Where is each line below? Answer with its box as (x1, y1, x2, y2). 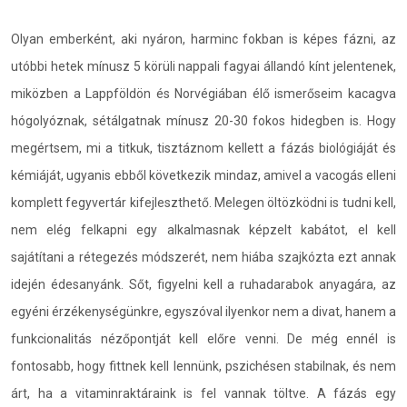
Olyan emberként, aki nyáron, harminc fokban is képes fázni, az (11, 32, 396, 46)
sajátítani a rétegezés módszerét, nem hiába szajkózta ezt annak (11, 250, 396, 264)
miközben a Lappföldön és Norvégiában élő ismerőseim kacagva (11, 86, 396, 101)
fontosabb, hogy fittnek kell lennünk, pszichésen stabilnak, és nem (11, 359, 396, 373)
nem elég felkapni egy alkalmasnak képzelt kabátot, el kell (11, 223, 396, 237)
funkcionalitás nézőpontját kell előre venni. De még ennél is (11, 332, 396, 346)
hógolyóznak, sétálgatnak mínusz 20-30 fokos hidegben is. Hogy (11, 114, 396, 128)
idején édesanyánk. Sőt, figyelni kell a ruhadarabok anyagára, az (11, 277, 396, 292)
